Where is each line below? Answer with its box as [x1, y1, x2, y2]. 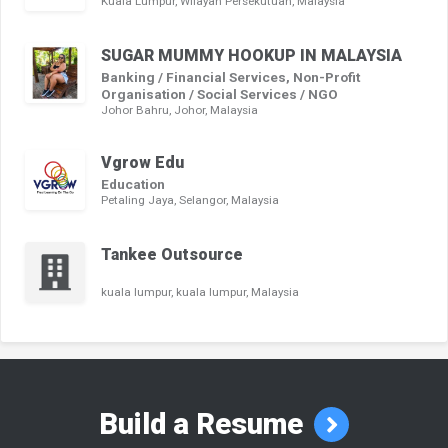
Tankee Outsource [101, 245, 243, 265]
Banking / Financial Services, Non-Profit [101, 69, 360, 86]
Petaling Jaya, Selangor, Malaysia [101, 193, 279, 208]
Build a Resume [99, 407, 310, 442]
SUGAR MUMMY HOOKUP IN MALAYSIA [101, 46, 402, 66]
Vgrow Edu [101, 153, 184, 173]
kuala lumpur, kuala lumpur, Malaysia [101, 285, 299, 300]
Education [101, 176, 165, 193]
